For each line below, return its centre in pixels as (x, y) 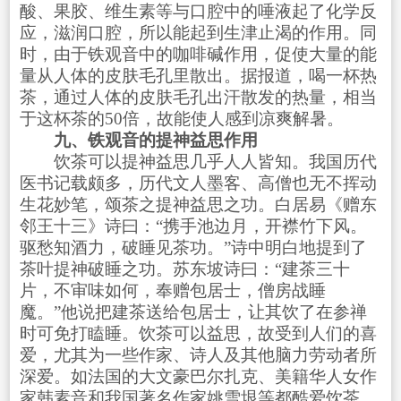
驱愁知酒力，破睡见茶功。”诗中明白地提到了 (193, 247)
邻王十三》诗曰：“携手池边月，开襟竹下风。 (193, 226)
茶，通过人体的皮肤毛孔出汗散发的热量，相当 (198, 97)
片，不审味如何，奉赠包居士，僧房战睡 (172, 290)
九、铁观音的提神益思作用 (155, 140)
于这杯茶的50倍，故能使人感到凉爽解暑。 (181, 118)
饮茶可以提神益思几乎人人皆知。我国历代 (198, 161)
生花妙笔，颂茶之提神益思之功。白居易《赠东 (198, 204)
